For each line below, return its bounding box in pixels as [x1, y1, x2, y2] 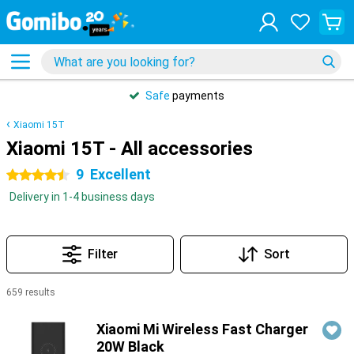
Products [6, 306, 56, 318]
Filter [88, 247, 118, 262]
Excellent [90, 166, 151, 183]
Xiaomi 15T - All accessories [6, 137, 253, 160]
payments [170, 89, 224, 102]
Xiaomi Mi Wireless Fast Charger [96, 321, 308, 337]
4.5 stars [6, 169, 51, 182]
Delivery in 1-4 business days [9, 190, 155, 203]
